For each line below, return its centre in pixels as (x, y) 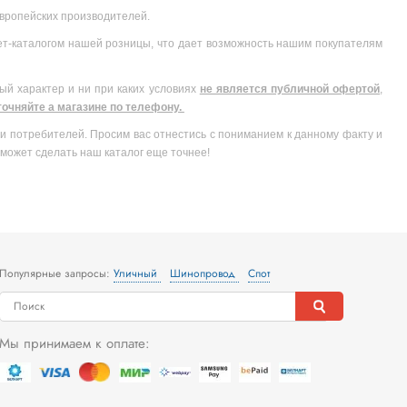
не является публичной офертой (290, 89)
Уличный (137, 273)
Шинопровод (204, 273)
